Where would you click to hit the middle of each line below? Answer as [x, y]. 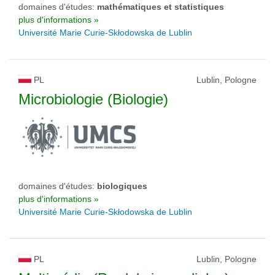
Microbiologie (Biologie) [93, 99]
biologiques [122, 186]
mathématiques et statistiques [161, 7]
